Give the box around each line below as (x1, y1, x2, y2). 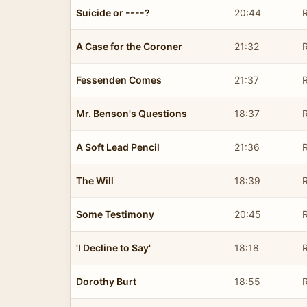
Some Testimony (76, 208, 154, 220)
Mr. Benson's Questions (76, 107, 187, 119)
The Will (76, 174, 114, 186)
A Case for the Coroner (76, 40, 182, 52)
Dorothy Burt (76, 275, 136, 287)
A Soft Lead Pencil (76, 140, 160, 153)
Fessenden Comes (76, 73, 162, 86)
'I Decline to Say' (76, 241, 151, 254)
